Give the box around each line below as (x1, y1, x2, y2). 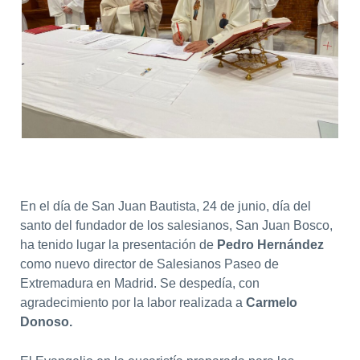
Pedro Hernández (216, 237, 324, 252)
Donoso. (19, 314, 72, 329)
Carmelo (245, 295, 297, 309)
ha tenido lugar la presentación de (19, 237, 217, 252)
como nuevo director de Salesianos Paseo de (19, 256, 279, 271)
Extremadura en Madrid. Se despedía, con (19, 276, 260, 290)
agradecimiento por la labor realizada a (19, 295, 246, 309)
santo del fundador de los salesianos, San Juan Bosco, (19, 218, 333, 232)
